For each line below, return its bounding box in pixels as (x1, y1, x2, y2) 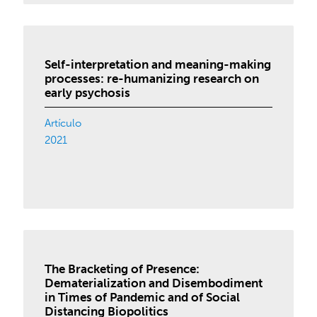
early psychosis (45, 86, 131, 100)
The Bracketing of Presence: (45, 262, 200, 276)
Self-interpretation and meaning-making (45, 57, 272, 71)
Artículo (45, 117, 82, 129)
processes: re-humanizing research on (45, 71, 260, 86)
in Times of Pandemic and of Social (45, 290, 241, 304)
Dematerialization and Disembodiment (45, 276, 263, 290)
